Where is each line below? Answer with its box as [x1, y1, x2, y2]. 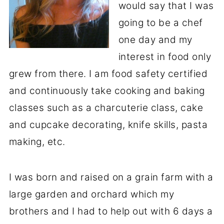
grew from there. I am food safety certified [8, 67, 208, 79]
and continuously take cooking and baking [8, 84, 205, 96]
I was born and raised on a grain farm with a [8, 171, 213, 183]
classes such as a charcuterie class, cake [8, 101, 203, 113]
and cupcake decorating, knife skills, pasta [8, 118, 208, 130]
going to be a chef [118, 16, 203, 28]
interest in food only [118, 50, 211, 62]
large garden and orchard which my [8, 188, 174, 200]
